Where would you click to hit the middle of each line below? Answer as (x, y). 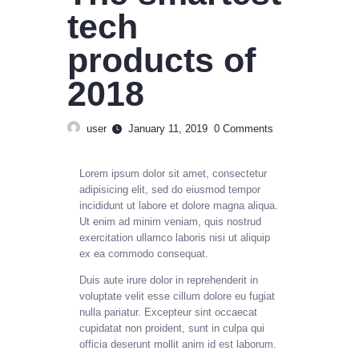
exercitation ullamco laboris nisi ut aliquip (175, 237)
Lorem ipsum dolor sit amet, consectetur (173, 173)
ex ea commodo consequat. (144, 253)
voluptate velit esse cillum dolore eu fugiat (177, 296)
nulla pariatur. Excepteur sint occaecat (168, 312)
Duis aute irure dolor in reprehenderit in (169, 280)
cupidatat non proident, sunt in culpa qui (172, 328)
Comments (248, 129)
